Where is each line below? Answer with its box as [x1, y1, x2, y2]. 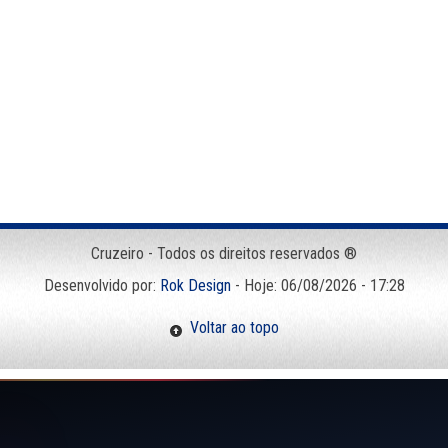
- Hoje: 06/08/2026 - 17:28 [230, 275, 405, 295]
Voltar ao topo [183, 317, 279, 337]
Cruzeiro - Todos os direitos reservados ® [91, 243, 357, 263]
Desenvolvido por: [43, 275, 160, 295]
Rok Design [159, 275, 231, 295]
